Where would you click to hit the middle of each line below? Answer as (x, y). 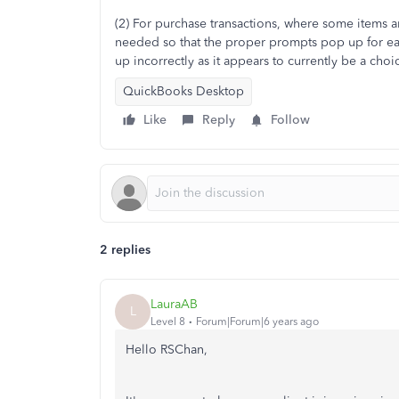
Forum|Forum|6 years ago (257, 321)
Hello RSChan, (167, 350)
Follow (290, 120)
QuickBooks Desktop (183, 91)
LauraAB (174, 304)
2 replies (125, 250)
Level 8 (168, 321)
